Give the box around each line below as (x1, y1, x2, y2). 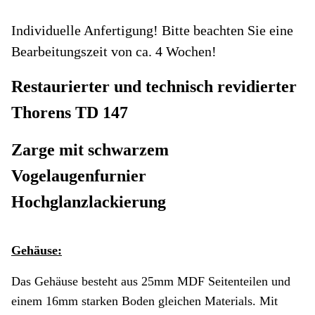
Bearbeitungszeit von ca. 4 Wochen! (11, 44, 217, 60)
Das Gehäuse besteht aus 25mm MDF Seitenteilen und (11, 274, 290, 289)
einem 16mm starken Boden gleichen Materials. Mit (11, 294, 278, 309)
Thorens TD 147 (11, 103, 128, 122)
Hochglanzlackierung (11, 193, 166, 212)
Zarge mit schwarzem (11, 141, 169, 160)
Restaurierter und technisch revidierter (11, 77, 297, 96)
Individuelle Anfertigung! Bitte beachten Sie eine (11, 22, 293, 39)
